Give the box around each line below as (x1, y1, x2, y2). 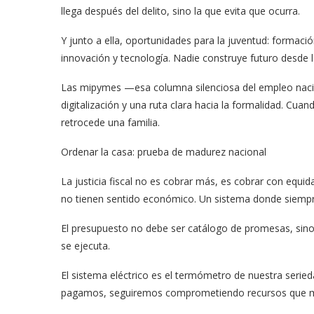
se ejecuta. (61, 239, 110, 252)
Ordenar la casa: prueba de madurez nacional (61, 145, 266, 158)
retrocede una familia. (61, 116, 160, 129)
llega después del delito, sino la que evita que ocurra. (61, 4, 300, 18)
